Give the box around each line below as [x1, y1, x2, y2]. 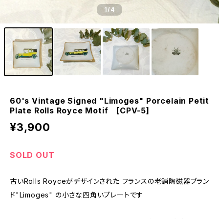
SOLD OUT [10, 150, 55, 160]
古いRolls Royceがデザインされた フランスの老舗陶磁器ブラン [10, 177, 209, 185]
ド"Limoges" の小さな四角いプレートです [10, 191, 144, 199]
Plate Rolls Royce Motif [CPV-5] [10, 106, 150, 115]
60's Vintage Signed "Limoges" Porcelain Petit [10, 96, 209, 106]
